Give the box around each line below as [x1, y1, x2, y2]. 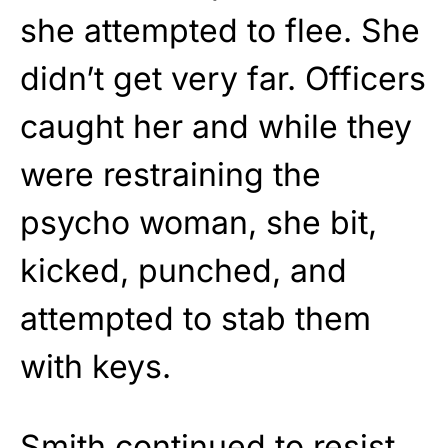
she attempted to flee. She [20, 10, 420, 50]
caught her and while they [20, 106, 412, 146]
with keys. [20, 346, 171, 386]
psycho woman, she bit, [20, 202, 377, 242]
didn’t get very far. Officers [20, 58, 426, 98]
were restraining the [20, 154, 321, 194]
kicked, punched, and [20, 250, 347, 290]
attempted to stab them [20, 298, 371, 338]
